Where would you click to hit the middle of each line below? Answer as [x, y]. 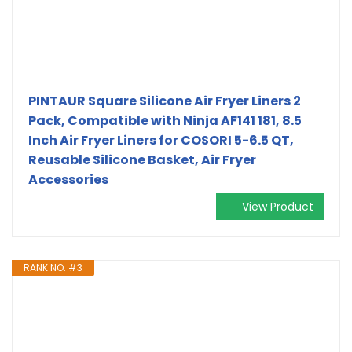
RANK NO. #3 [53, 267]
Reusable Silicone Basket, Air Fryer [142, 159]
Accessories [68, 179]
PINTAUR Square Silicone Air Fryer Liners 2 [165, 101]
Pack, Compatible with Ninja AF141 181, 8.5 [165, 120]
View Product [278, 206]
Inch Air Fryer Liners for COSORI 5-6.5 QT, [161, 140]
